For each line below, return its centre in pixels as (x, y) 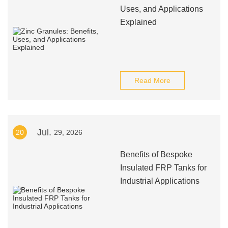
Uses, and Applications (161, 9)
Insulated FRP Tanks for (163, 168)
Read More (152, 80)
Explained (138, 22)
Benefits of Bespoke (156, 154)
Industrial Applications (160, 181)
